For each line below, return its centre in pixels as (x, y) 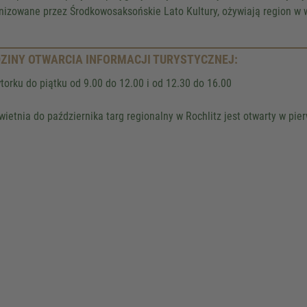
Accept (247, 18)
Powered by (203, 42)
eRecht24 (282, 57)
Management (228, 57)
